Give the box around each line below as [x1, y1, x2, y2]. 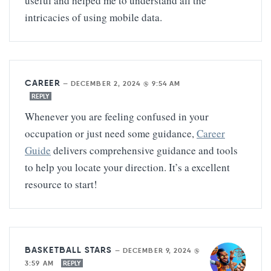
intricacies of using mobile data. [25, 10, 162, 24]
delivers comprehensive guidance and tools [51, 143, 238, 157]
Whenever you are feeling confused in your [25, 109, 209, 123]
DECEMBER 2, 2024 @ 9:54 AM [70, 79, 181, 88]
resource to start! [25, 177, 97, 191]
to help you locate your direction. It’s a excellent [25, 160, 230, 174]
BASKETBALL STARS [25, 244, 113, 255]
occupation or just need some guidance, [25, 126, 197, 140]
